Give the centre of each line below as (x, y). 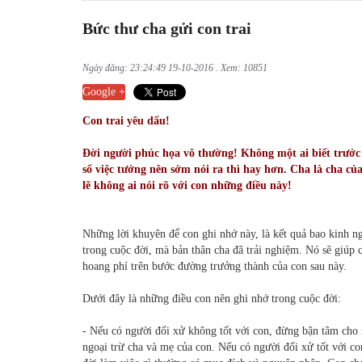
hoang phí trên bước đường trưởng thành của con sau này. (215, 267)
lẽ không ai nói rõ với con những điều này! (187, 186)
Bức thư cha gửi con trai (167, 29)
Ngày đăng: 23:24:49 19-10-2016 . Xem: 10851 (175, 68)
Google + (104, 92)
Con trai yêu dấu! (126, 121)
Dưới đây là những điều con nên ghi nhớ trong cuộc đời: (212, 299)
